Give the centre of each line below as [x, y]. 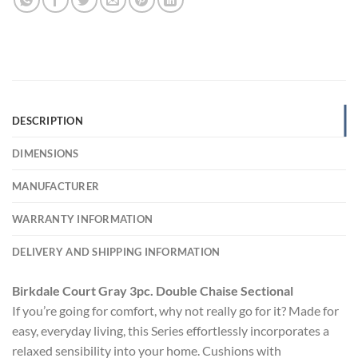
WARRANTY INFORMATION [83, 219]
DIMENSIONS [46, 153]
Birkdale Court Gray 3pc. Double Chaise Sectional [153, 290]
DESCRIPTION [48, 120]
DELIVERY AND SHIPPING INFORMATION [116, 251]
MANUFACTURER [56, 186]
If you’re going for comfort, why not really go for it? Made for [175, 310]
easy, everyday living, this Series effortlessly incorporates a [171, 330]
